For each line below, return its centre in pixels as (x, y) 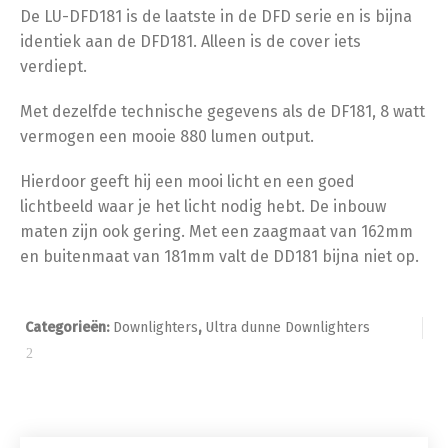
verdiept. (53, 66)
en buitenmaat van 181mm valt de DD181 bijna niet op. (219, 256)
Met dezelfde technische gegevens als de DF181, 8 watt (222, 111)
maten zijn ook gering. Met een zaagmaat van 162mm (216, 231)
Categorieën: (69, 327)
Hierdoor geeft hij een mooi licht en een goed (187, 181)
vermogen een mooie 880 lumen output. (167, 136)
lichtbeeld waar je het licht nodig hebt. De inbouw (203, 206)
